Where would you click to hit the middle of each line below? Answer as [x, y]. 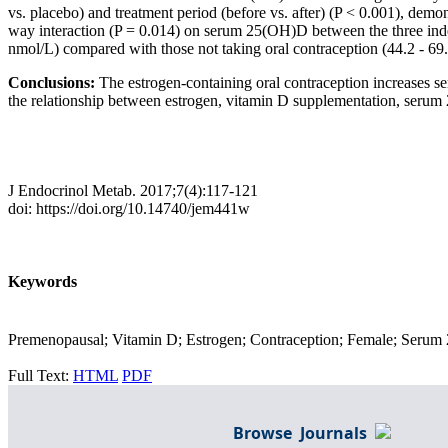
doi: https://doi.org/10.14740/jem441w [129, 209]
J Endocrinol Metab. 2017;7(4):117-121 [133, 191]
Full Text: [40, 375]
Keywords [42, 282]
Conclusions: [53, 83]
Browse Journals [304, 432]
